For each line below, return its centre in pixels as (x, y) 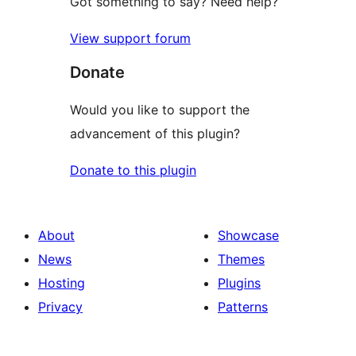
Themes (241, 259)
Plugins (239, 283)
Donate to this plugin (133, 170)
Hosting (62, 283)
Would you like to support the (160, 110)
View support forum (130, 39)
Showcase (248, 236)
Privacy (60, 307)
